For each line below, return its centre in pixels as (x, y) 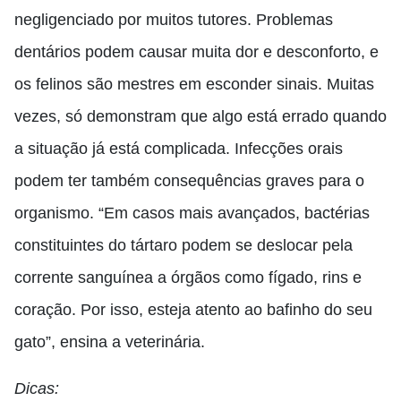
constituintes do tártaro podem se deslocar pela (183, 245)
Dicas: (37, 388)
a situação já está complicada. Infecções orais (179, 149)
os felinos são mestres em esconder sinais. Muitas (194, 84)
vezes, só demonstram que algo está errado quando (200, 116)
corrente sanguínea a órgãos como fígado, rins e (188, 277)
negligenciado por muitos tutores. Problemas (174, 20)
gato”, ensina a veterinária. (110, 342)
